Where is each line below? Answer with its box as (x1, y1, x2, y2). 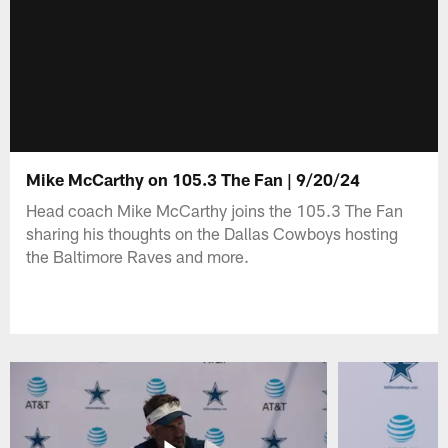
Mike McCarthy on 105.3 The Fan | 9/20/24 (26, 168, 361, 189)
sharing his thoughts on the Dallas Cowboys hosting (26, 222, 399, 243)
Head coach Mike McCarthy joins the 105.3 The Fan (26, 199, 404, 220)
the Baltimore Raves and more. (26, 245, 250, 266)
